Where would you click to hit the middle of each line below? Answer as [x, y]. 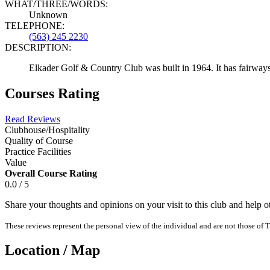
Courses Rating [52, 93]
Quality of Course [39, 140]
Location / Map [52, 250]
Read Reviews [33, 119]
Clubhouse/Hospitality [47, 130]
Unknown [48, 14]
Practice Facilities [38, 151]
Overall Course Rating [51, 173]
